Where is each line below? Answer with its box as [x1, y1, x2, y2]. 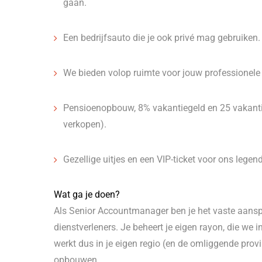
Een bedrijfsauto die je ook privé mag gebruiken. [63, 32, 260, 43]
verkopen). [63, 119, 106, 130]
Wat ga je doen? [54, 189, 120, 200]
